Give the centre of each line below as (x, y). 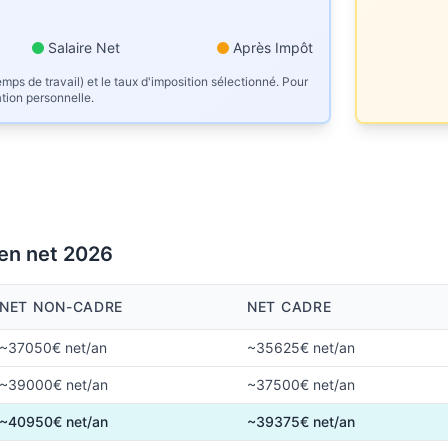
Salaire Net (84, 47)
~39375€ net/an (301, 421)
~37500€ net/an (301, 384)
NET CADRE (289, 306)
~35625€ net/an (301, 347)
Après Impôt (273, 47)
